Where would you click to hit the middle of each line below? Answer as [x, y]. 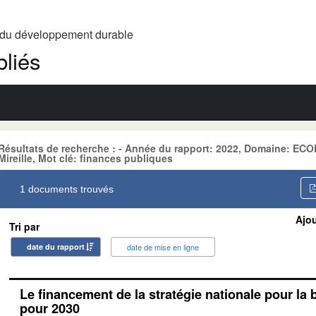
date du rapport [56, 246]
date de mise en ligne [163, 247]
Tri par [24, 226]
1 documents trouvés [67, 189]
